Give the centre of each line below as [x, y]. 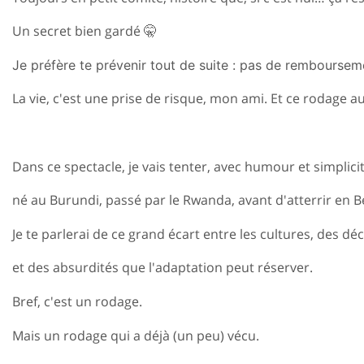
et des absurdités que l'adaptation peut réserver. [162, 268]
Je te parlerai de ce [70, 234]
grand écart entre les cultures [219, 234]
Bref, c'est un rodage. [77, 302]
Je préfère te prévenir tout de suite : [126, 65]
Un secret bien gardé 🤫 [84, 31]
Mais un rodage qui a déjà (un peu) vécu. [136, 335]
